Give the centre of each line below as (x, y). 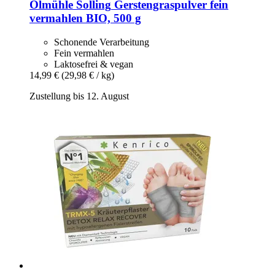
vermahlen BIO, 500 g (85, 18)
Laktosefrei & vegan (94, 64)
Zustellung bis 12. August (79, 96)
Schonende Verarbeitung (102, 42)
